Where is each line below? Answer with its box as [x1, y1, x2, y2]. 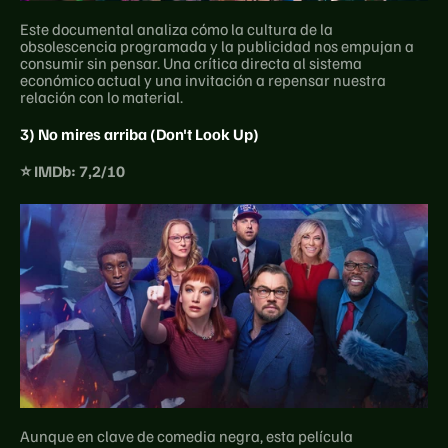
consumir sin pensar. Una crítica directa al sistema [20, 52, 362, 73]
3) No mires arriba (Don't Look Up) [20, 123, 259, 144]
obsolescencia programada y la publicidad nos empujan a [20, 35, 414, 56]
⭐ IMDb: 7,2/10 [20, 160, 125, 181]
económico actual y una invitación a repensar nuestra [20, 69, 386, 90]
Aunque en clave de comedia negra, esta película [20, 425, 353, 446]
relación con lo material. [20, 86, 183, 107]
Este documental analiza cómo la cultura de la [20, 18, 333, 39]
